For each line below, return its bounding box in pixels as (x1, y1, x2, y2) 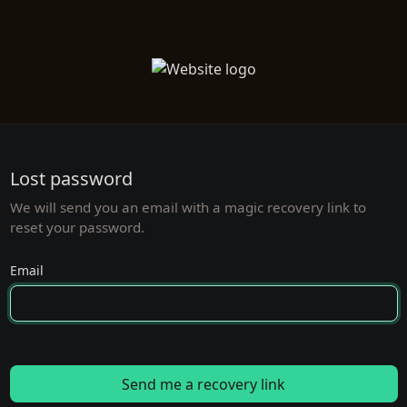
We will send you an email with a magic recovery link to (9, 198, 366, 216)
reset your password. (9, 218, 144, 236)
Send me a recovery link (122, 373, 285, 394)
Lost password (9, 166, 133, 191)
